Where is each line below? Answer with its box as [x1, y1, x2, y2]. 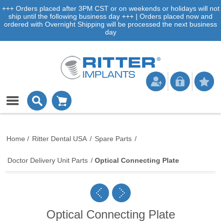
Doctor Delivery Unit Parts [7, 156, 88, 164]
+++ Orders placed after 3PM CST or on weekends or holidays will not [1, 4, 220, 12]
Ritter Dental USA [32, 135, 87, 143]
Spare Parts [95, 135, 132, 143]
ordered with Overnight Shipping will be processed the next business [4, 20, 217, 28]
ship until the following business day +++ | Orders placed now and [8, 12, 213, 20]
